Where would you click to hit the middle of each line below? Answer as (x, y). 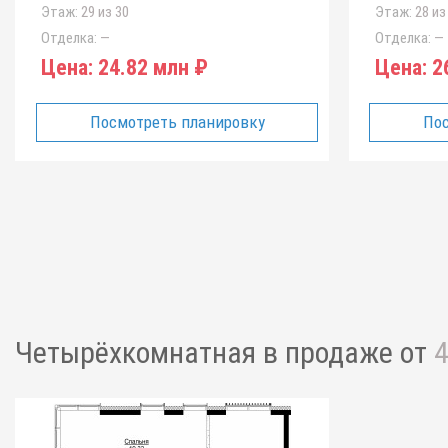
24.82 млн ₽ (150, 67)
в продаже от (348, 352)
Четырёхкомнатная (139, 352)
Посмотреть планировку (177, 122)
